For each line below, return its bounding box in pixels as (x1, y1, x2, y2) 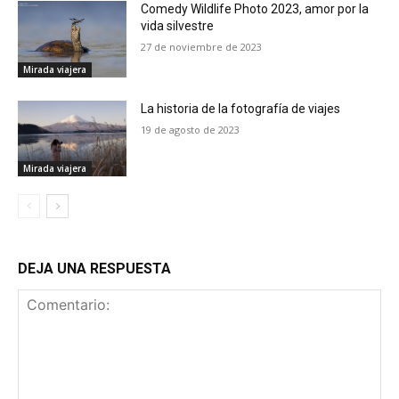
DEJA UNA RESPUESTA (18, 260, 171, 278)
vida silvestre (141, 19, 215, 34)
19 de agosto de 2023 (141, 122, 240, 136)
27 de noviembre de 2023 (141, 40, 263, 54)
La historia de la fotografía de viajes (141, 101, 341, 116)
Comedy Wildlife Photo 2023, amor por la (141, 2, 370, 17)
